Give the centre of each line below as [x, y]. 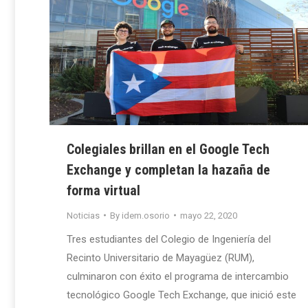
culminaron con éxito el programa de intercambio [178, 276]
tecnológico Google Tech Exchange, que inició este [181, 295]
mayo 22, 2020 [209, 215]
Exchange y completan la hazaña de [168, 169]
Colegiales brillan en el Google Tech [168, 149]
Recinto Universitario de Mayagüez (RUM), [161, 257]
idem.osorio [146, 215]
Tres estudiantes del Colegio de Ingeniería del [169, 239]
